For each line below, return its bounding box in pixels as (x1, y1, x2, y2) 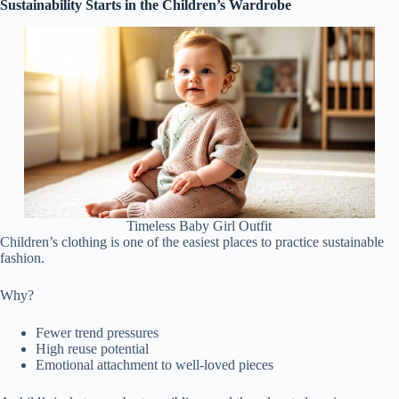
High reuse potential (36, 340, 149, 356)
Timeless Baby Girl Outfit (126, 217, 273, 233)
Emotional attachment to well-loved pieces (36, 356, 273, 372)
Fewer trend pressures (36, 324, 159, 340)
